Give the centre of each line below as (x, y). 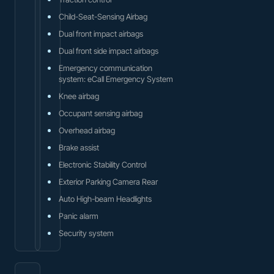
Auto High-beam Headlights (105, 198)
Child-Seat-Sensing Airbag (103, 16)
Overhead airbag (87, 130)
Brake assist (79, 147)
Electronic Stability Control (102, 164)
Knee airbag (79, 96)
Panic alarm (79, 216)
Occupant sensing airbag (101, 113)
